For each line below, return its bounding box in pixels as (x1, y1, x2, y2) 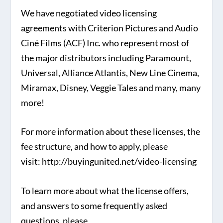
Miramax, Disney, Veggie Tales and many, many (21, 82, 201, 93)
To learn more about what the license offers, (21, 185, 189, 197)
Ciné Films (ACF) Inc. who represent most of (21, 37, 190, 48)
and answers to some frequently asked (21, 200, 168, 212)
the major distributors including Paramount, (21, 52, 192, 63)
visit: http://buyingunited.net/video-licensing (21, 156, 197, 167)
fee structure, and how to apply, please (21, 141, 168, 152)
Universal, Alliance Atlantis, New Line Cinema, (21, 67, 200, 78)
